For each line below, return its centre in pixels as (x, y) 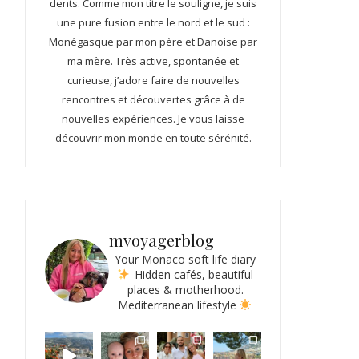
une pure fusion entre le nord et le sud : (153, 23)
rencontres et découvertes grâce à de (153, 100)
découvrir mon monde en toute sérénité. (153, 138)
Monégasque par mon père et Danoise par (153, 42)
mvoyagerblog (161, 240)
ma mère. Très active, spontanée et (153, 61)
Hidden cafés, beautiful (192, 275)
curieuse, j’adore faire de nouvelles (153, 81)
